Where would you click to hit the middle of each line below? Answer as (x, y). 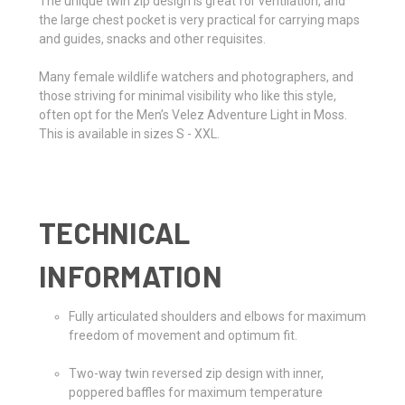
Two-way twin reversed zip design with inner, (196, 373)
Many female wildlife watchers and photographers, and (196, 76)
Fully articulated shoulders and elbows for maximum (217, 316)
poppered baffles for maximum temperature (195, 392)
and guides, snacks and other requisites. (152, 38)
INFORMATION (131, 275)
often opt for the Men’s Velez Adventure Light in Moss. (193, 114)
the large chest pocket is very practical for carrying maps (199, 19)
